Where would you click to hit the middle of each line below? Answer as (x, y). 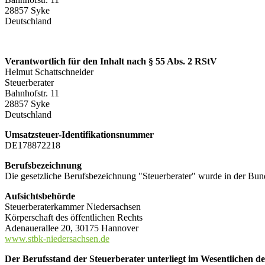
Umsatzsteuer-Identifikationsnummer (79, 134)
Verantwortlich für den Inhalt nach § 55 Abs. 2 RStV (111, 61)
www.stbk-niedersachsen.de (57, 238)
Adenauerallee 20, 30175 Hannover (72, 228)
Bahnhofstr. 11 (32, 93)
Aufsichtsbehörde (40, 196)
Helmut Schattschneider (49, 72)
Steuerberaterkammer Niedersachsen (73, 206)
